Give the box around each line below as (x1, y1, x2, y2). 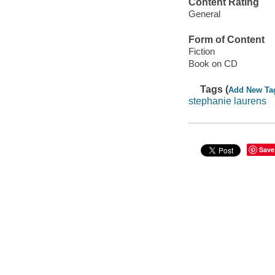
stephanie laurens (188, 96, 266, 107)
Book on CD (188, 58, 238, 69)
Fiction (188, 46, 215, 57)
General (188, 9, 220, 20)
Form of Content (188, 34, 265, 45)
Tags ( (200, 83, 229, 95)
